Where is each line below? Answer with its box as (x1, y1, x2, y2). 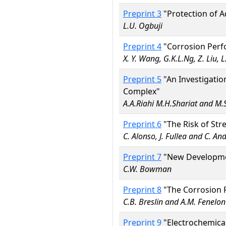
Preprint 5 (123, 74, 161, 85)
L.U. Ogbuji (123, 20, 162, 31)
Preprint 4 (123, 41, 161, 52)
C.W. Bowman (123, 163, 172, 175)
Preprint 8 (123, 184, 161, 195)
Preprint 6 (123, 119, 161, 130)
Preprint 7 (123, 151, 161, 162)
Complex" (123, 86, 160, 97)
